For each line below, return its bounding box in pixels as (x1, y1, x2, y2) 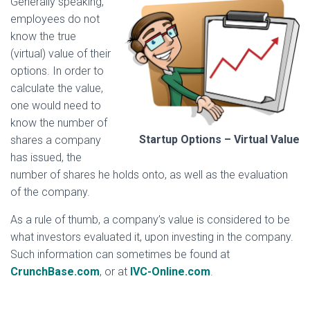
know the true (10, 30, 76, 44)
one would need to (10, 99, 101, 113)
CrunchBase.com (10, 265, 100, 279)
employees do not (10, 12, 100, 26)
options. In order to (10, 64, 104, 78)
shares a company (10, 134, 101, 147)
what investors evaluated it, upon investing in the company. (10, 230, 293, 244)
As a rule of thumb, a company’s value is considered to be (10, 213, 290, 227)
